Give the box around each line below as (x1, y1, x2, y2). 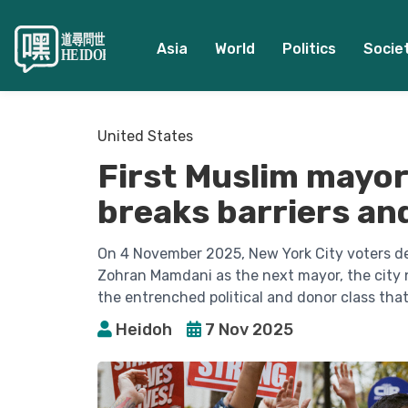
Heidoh (116, 319, 172, 340)
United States (97, 127, 193, 145)
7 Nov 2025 (205, 319, 293, 340)
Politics (281, 40, 336, 57)
